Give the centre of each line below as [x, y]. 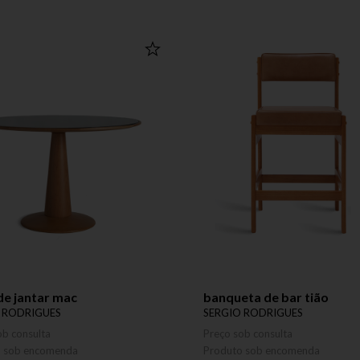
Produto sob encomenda [262, 350]
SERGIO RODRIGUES [253, 313]
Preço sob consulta [248, 333]
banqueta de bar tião [266, 297]
